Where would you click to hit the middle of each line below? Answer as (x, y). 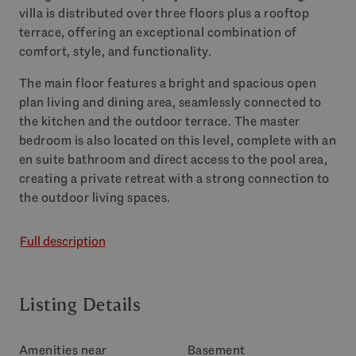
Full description (63, 241)
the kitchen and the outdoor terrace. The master (160, 121)
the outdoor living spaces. (95, 197)
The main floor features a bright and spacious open (168, 83)
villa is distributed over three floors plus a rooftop (164, 13)
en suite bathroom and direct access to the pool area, (174, 159)
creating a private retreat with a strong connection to (174, 178)
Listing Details (80, 305)
